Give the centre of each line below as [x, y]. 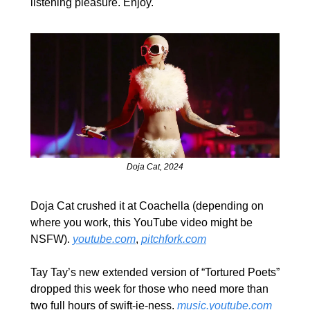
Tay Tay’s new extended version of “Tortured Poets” [155, 272]
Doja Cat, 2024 [155, 166]
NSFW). [52, 239]
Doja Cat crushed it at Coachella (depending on [147, 206]
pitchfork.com [174, 239]
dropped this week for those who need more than [149, 289]
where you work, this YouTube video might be [142, 222]
